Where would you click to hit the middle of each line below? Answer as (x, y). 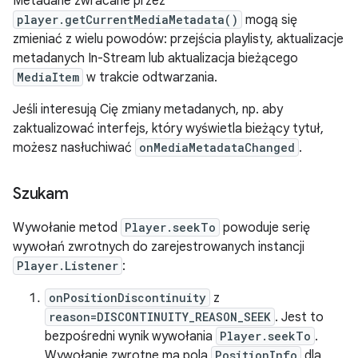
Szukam (41, 194)
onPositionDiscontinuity (127, 298)
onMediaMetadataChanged (217, 147)
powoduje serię (265, 228)
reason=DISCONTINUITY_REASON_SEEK (160, 317)
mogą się (270, 20)
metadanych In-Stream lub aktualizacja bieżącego (155, 58)
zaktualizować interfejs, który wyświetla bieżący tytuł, (168, 129)
